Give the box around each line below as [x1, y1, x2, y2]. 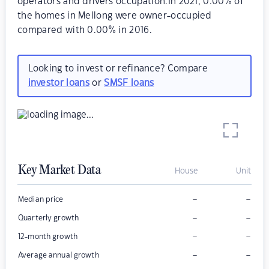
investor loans [28, 78, 89, 88]
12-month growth [18, 233, 77, 241]
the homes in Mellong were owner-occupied [17, 11, 212, 20]
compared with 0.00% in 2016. [17, 26, 152, 35]
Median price [18, 196, 64, 204]
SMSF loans [104, 78, 154, 88]
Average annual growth [18, 252, 99, 259]
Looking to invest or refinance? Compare [28, 64, 208, 73]
